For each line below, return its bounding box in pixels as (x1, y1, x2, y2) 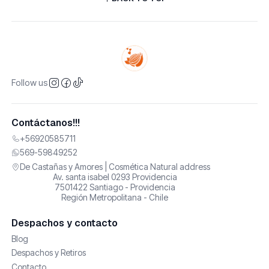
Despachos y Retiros (11, 247, 86, 258)
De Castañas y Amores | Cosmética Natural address (19, 161, 210, 172)
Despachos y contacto (11, 216, 118, 229)
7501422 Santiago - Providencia (54, 181, 175, 192)
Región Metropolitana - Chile (61, 192, 169, 202)
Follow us (11, 77, 48, 88)
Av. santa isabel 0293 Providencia (52, 171, 177, 182)
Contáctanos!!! (11, 116, 80, 129)
